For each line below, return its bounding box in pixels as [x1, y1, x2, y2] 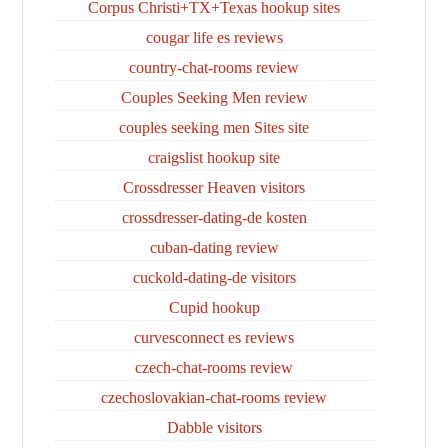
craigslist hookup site [148, 149, 280, 166]
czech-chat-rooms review [135, 359, 293, 376]
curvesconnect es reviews [134, 329, 294, 346]
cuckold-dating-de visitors [132, 269, 296, 286]
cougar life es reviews [145, 29, 283, 46]
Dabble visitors [166, 419, 262, 436]
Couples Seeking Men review [120, 89, 308, 106]
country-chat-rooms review [129, 59, 299, 76]
